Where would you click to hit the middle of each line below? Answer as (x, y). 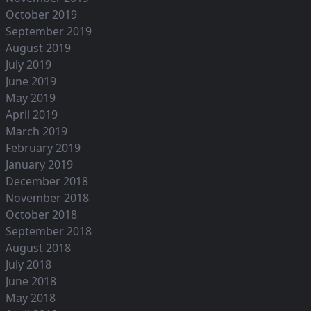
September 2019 (49, 32)
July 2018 (28, 265)
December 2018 (47, 182)
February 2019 (43, 148)
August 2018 (38, 248)
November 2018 (47, 198)
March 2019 (36, 132)
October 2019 (41, 15)
